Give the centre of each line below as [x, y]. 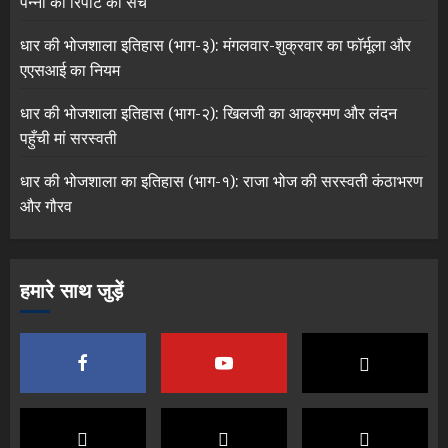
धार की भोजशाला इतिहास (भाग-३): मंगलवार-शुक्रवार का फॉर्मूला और [215, 44]
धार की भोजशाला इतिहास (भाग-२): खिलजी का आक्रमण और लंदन [208, 112]
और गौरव [46, 205]
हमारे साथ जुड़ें [71, 291]
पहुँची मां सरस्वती [68, 137]
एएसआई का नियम [70, 69]
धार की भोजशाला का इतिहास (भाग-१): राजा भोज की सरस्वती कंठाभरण [221, 180]
